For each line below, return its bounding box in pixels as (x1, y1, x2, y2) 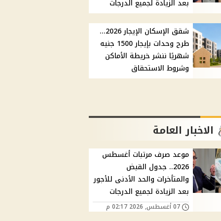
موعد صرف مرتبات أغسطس (102, 148, 189, 162)
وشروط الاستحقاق (131, 62, 189, 75)
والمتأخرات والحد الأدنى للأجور (94, 173, 189, 186)
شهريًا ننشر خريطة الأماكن (105, 49, 189, 63)
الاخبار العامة (153, 121, 214, 140)
